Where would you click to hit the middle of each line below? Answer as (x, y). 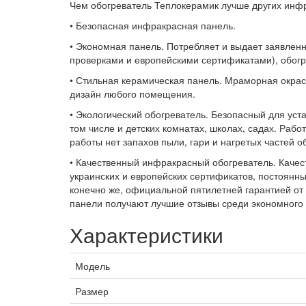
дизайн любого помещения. (133, 93)
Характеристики (147, 234)
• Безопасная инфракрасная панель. (153, 25)
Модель (93, 265)
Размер (92, 291)
